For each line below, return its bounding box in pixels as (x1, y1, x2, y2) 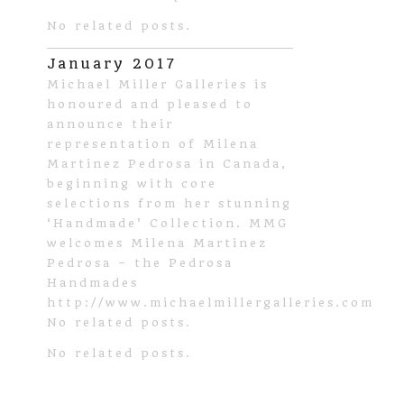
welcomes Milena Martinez (47, 235, 268, 250)
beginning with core (47, 176, 217, 190)
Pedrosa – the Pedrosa (47, 255, 234, 270)
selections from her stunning (47, 196, 292, 210)
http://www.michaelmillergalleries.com (47, 295, 374, 309)
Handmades (47, 275, 139, 289)
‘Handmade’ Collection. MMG (47, 216, 289, 230)
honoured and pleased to (47, 96, 253, 111)
